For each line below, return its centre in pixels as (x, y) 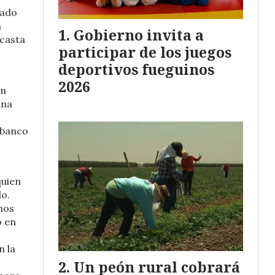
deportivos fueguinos (136, 69)
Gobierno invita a (139, 35)
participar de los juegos (145, 52)
